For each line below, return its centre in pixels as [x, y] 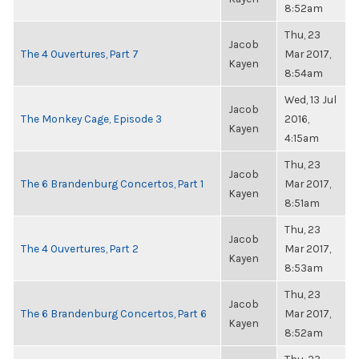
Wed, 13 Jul [311, 99]
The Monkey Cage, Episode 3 [91, 119]
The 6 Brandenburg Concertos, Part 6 [114, 313]
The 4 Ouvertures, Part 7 [80, 54]
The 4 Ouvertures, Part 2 [80, 248]
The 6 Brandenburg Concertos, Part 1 [112, 184]
